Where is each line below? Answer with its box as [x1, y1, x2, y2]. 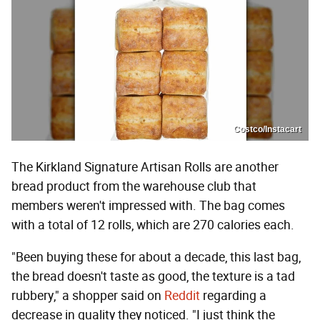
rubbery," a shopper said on [11, 287, 164, 304]
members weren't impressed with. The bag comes [11, 197, 285, 214]
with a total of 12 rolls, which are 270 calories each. [11, 216, 294, 233]
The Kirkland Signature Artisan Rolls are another [11, 159, 279, 175]
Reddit [164, 287, 200, 304]
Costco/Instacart [234, 124, 301, 134]
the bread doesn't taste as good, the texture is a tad [11, 268, 295, 284]
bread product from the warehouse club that [11, 178, 256, 194]
